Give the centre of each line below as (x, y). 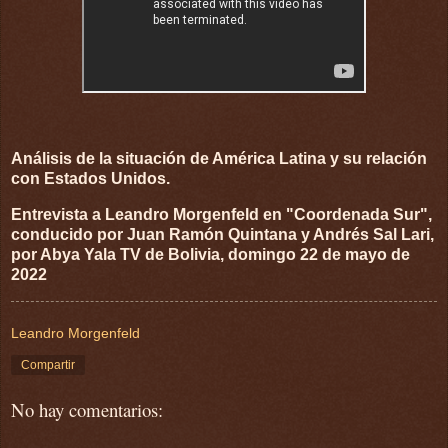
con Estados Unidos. (92, 179)
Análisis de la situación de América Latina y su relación (219, 159)
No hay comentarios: (87, 409)
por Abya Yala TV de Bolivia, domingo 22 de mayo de (210, 255)
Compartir (48, 364)
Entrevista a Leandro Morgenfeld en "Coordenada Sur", (221, 215)
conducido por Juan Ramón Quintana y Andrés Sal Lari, (222, 235)
